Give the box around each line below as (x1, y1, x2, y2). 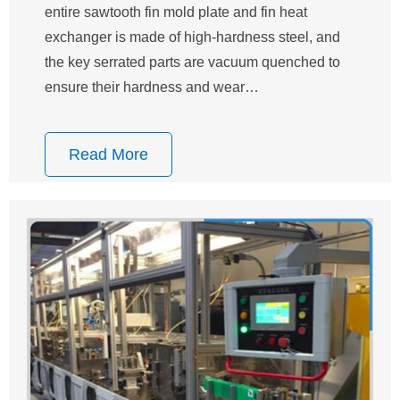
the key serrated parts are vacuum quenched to (45, 54, 340, 71)
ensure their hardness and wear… (45, 79, 259, 96)
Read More (68, 146, 148, 164)
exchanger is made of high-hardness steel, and (45, 29, 340, 46)
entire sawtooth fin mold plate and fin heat (45, 4, 307, 21)
